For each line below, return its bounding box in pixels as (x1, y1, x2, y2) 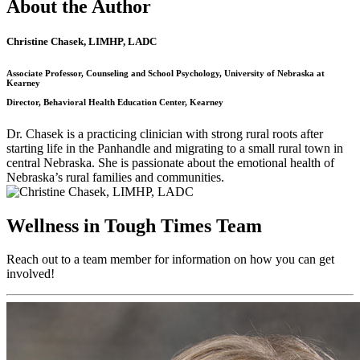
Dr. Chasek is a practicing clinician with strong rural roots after (6, 126, 323, 141)
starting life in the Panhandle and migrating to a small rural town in (6, 141, 343, 155)
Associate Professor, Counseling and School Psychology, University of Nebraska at (6, 67, 325, 78)
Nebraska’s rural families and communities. (6, 170, 224, 184)
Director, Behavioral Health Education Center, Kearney (6, 96, 223, 107)
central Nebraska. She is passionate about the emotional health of (6, 155, 334, 170)
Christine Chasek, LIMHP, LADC (6, 35, 157, 47)
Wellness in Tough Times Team (6, 215, 262, 236)
